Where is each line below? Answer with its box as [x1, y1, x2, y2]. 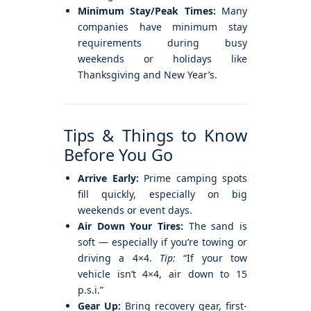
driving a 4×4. [78, 251, 160, 265]
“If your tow [176, 251, 247, 265]
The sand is [183, 219, 247, 233]
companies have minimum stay [78, 20, 247, 34]
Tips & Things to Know [64, 124, 247, 147]
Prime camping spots [138, 171, 247, 185]
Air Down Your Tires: [78, 219, 183, 233]
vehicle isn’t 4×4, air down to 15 [78, 267, 247, 281]
